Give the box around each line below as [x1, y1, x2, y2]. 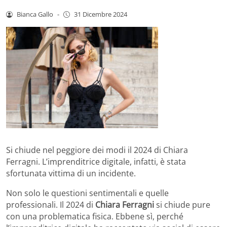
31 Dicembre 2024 [73, 9, 127, 19]
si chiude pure [154, 199, 210, 210]
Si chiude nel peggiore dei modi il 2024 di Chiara [6, 144, 188, 156]
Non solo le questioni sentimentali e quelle [6, 187, 169, 199]
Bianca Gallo [16, 9, 53, 19]
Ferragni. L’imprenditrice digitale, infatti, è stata [6, 156, 186, 167]
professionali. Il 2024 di [6, 199, 95, 210]
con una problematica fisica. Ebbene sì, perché [6, 210, 183, 222]
